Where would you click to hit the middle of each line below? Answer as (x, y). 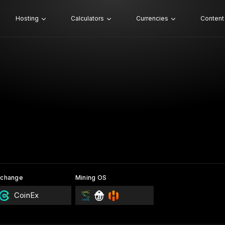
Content (212, 18)
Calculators (87, 18)
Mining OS (91, 178)
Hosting (27, 18)
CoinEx (26, 195)
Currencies (152, 18)
